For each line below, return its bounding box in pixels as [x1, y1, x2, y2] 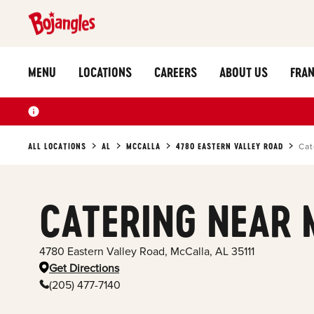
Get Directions [49, 261, 119, 275]
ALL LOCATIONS [28, 140, 86, 151]
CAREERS [154, 64, 197, 80]
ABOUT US [219, 64, 268, 80]
